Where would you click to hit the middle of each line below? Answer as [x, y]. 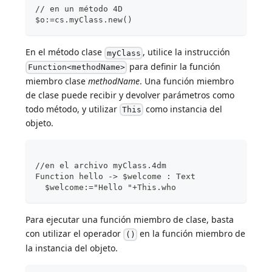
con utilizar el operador [75, 234]
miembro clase [57, 81]
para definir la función [173, 66]
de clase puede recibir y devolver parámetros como [130, 95]
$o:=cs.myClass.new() [84, 20]
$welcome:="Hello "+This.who [106, 188]
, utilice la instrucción [186, 52]
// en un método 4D [79, 9]
